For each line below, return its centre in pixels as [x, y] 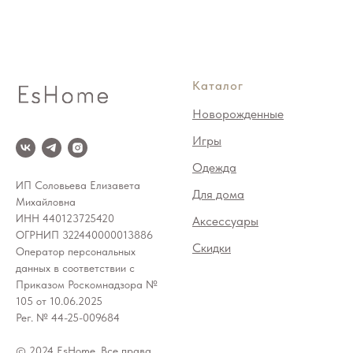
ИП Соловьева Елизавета [78, 186]
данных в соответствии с [75, 268]
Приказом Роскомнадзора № [87, 285]
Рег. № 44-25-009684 [68, 318]
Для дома [218, 194]
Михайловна [46, 202]
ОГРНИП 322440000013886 [84, 235]
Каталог [218, 85]
